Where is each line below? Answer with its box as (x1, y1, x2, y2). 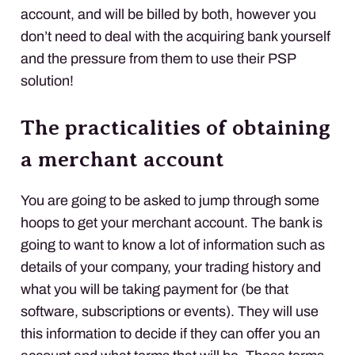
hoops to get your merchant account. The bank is (21, 214, 323, 231)
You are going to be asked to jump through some (21, 192, 319, 208)
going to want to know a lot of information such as (21, 236, 325, 253)
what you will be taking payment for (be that (21, 281, 288, 297)
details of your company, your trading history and (21, 258, 321, 275)
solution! (21, 72, 74, 89)
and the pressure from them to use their (21, 50, 268, 67)
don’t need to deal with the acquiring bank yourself (21, 28, 330, 44)
